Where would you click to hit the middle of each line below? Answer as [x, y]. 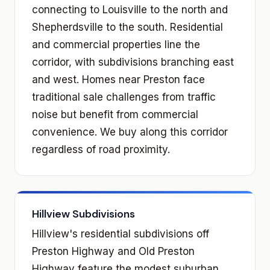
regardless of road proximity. [101, 149]
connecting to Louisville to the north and [130, 9]
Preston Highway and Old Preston [113, 251]
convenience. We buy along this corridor [130, 132]
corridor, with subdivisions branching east [133, 62]
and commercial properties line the [116, 44]
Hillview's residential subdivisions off [121, 234]
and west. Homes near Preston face [118, 79]
